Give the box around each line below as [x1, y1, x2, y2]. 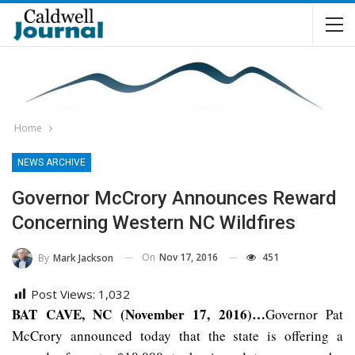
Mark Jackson [53, 250, 113, 265]
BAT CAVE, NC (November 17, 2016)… [12, 303, 265, 324]
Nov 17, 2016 [159, 250, 218, 264]
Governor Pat [265, 304, 343, 323]
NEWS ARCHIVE [17, 157, 86, 168]
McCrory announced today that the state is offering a [12, 326, 343, 345]
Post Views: [31, 285, 95, 302]
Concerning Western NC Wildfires [12, 212, 296, 234]
